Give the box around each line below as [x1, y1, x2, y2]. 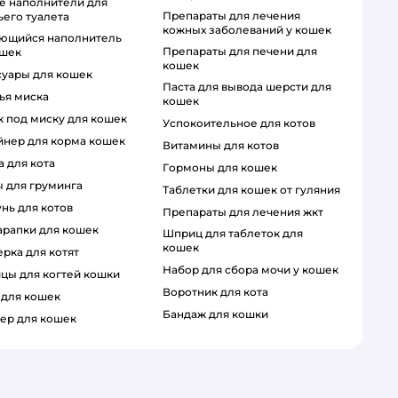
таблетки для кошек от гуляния [168, 183, 340, 197]
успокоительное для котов [169, 116, 315, 131]
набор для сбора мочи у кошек [171, 263, 338, 277]
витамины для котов [170, 139, 279, 153]
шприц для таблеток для [162, 227, 174, 241]
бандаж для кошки [170, 307, 268, 322]
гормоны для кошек [168, 161, 277, 175]
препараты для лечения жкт [171, 205, 323, 219]
